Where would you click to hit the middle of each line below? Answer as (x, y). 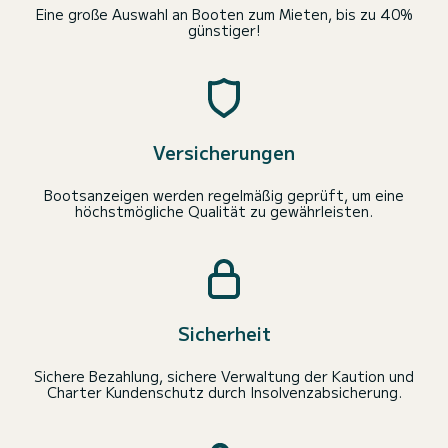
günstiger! (224, 30)
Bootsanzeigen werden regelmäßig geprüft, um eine (224, 195)
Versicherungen (224, 152)
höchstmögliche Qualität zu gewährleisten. (224, 211)
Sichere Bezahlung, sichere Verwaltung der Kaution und (224, 376)
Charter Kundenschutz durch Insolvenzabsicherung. (224, 392)
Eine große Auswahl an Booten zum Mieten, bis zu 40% (224, 14)
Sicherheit (224, 333)
